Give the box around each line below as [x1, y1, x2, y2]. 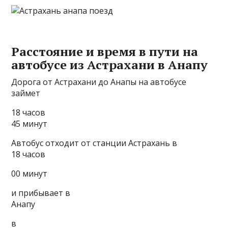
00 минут [11, 168, 48, 179]
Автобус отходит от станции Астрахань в [11, 137, 178, 149]
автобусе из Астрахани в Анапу [11, 56, 208, 73]
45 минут [11, 118, 48, 129]
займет [11, 88, 41, 99]
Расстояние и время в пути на [11, 43, 198, 60]
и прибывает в [11, 187, 71, 198]
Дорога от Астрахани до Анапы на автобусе [11, 76, 187, 88]
